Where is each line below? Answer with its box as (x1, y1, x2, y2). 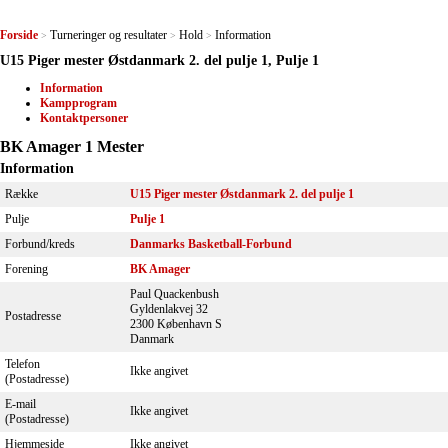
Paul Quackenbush (130, 287, 219, 301)
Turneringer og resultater (50, 28, 167, 42)
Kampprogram (40, 96, 117, 110)
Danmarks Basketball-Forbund (130, 237, 292, 251)
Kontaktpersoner (40, 111, 128, 125)
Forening (5, 262, 48, 276)
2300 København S (130, 317, 222, 331)
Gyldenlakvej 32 (130, 302, 208, 316)
